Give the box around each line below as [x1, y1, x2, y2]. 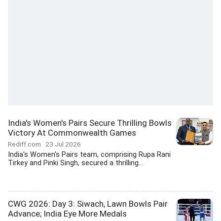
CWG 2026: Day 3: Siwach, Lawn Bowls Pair [8, 199, 168, 209]
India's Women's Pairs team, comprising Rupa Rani [8, 150, 171, 159]
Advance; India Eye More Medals [8, 209, 127, 219]
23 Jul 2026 [45, 140, 81, 148]
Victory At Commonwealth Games [8, 128, 136, 138]
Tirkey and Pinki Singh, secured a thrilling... [8, 159, 143, 167]
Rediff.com [8, 140, 45, 148]
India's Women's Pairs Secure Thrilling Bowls [8, 118, 172, 128]
